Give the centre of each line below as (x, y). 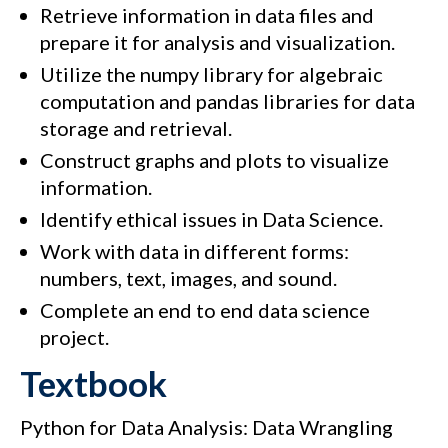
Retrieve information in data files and (207, 15)
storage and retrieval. (136, 128)
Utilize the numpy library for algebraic (211, 74)
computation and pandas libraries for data (227, 101)
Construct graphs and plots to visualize (214, 160)
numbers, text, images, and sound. (188, 278)
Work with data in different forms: (194, 251)
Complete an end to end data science (205, 310)
